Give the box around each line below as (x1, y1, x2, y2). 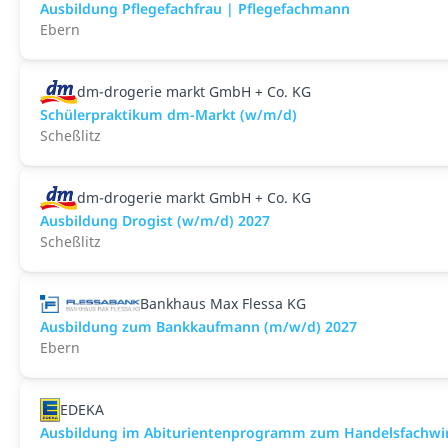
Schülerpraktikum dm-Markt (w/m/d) (40, 105, 297, 124)
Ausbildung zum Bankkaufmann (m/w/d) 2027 (40, 317, 357, 336)
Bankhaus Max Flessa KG (140, 294, 306, 313)
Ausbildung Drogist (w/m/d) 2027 (40, 211, 270, 230)
